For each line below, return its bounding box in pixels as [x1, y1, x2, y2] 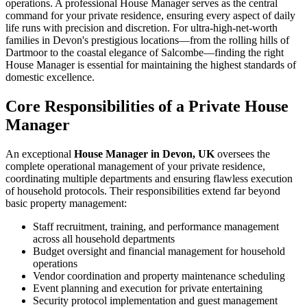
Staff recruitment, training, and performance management [33, 220, 279, 232]
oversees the [214, 147, 270, 160]
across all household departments [33, 232, 175, 245]
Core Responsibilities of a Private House [5, 97, 288, 116]
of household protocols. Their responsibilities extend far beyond [5, 184, 280, 197]
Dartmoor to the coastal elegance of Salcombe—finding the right [5, 47, 284, 59]
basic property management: [5, 197, 127, 209]
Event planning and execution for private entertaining [33, 282, 262, 294]
